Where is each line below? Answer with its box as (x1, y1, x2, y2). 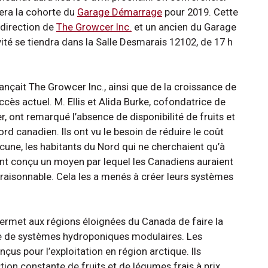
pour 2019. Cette (162, 5, 238, 18)
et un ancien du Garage (132, 20, 236, 33)
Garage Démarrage (77, 5, 162, 18)
